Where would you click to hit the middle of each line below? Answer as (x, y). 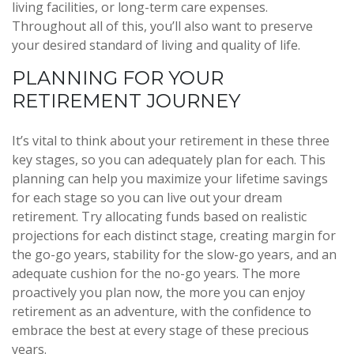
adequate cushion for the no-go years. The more (156, 273)
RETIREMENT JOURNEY (126, 101)
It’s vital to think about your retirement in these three (171, 141)
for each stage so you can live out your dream (147, 198)
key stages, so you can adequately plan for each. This (169, 160)
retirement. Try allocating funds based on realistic (159, 217)
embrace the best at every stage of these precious (160, 330)
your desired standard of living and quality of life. (156, 45)
